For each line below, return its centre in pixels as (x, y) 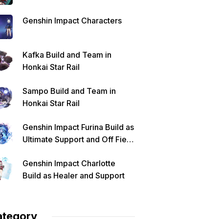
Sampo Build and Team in (69, 91)
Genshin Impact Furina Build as (78, 127)
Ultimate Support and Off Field (78, 139)
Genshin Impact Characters (72, 21)
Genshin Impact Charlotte (69, 163)
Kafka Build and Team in (67, 55)
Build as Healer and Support (74, 175)
